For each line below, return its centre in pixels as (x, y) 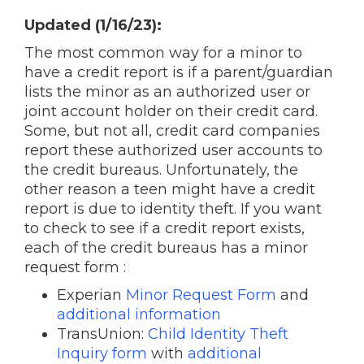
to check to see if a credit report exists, (165, 228)
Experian (91, 295)
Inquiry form (102, 353)
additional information (139, 314)
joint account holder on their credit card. (171, 111)
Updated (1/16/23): (95, 25)
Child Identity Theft (218, 334)
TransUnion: (102, 334)
